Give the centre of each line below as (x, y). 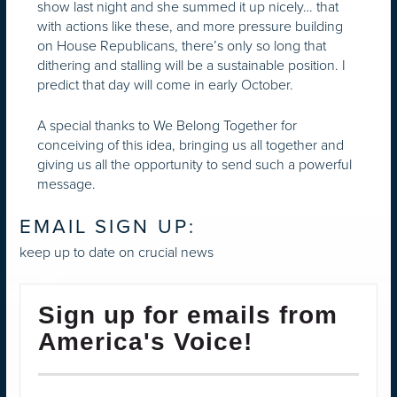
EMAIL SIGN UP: (108, 226)
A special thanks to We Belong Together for (167, 125)
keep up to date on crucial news (117, 253)
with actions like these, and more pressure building (190, 26)
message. (66, 183)
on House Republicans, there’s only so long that (182, 45)
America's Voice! (145, 342)
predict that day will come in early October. (165, 84)
